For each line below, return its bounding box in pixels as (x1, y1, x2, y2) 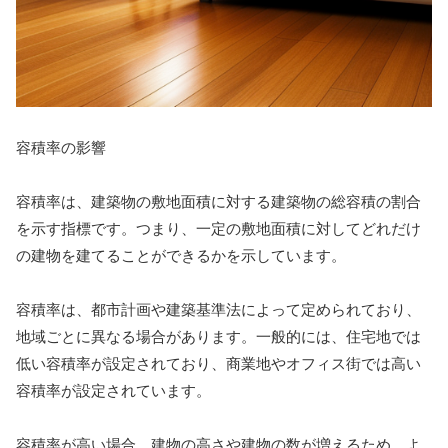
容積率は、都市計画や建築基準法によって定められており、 (16, 301, 421, 319)
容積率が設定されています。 (16, 382, 211, 400)
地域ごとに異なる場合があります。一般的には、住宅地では (16, 328, 421, 346)
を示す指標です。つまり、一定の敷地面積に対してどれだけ (16, 220, 421, 238)
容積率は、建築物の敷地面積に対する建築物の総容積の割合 (16, 193, 421, 211)
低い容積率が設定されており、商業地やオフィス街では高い (16, 355, 421, 373)
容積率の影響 (16, 139, 106, 157)
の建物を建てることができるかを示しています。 (16, 247, 346, 265)
